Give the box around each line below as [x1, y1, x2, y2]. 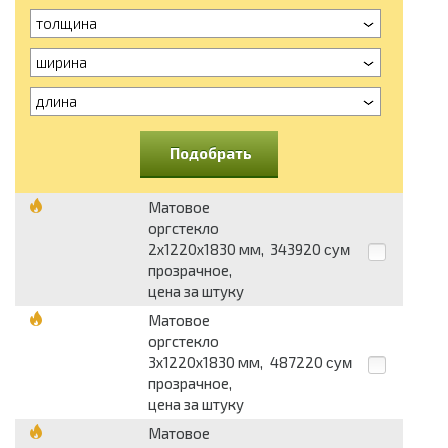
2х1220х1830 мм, [148, 240, 264, 259]
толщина [36, 14, 97, 33]
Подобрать [170, 144, 252, 163]
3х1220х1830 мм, [148, 353, 263, 372]
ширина [36, 53, 87, 72]
